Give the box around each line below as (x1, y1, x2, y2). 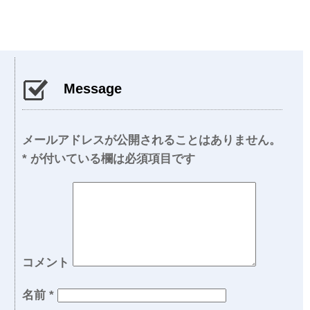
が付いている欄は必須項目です (27, 152, 195, 165)
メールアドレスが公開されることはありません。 (22, 134, 281, 147)
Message (64, 81, 122, 96)
